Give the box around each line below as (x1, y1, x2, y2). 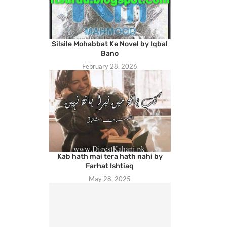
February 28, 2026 (82, 62, 138, 70)
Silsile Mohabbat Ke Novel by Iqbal (52, 39, 168, 48)
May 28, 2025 (89, 174, 131, 183)
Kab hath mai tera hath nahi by (57, 152, 163, 161)
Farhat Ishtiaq (86, 161, 134, 170)
